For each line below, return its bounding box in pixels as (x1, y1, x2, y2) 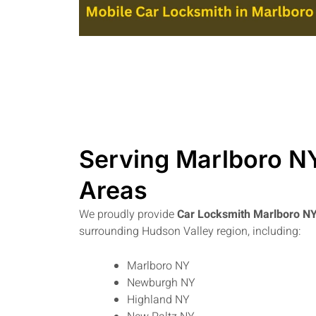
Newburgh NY (127, 274, 195, 292)
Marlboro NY (127, 257, 190, 275)
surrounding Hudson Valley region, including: (79, 222, 301, 240)
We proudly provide (79, 205, 177, 223)
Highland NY (127, 291, 190, 309)
